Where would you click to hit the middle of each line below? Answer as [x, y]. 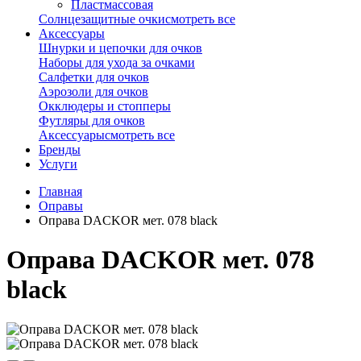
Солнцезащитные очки [102, 19]
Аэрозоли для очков [93, 91]
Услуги [58, 164]
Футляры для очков [92, 120]
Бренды [60, 149]
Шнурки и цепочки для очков [120, 48]
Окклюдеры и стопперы [105, 106]
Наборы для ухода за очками [117, 62]
